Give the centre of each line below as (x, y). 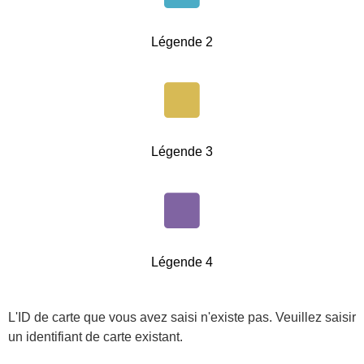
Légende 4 (182, 262)
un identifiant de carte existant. (95, 336)
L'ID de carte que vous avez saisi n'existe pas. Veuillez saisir (182, 317)
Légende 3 (182, 152)
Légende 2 (182, 41)
